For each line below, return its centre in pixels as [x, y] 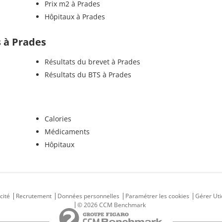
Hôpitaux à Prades [75, 16]
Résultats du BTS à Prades [88, 75]
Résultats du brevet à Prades [92, 62]
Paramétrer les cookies [157, 196]
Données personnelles [88, 196]
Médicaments [67, 132]
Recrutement [33, 196]
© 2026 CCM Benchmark [111, 205]
